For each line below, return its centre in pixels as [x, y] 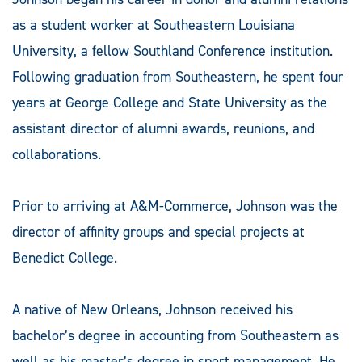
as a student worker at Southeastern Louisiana [154, 25]
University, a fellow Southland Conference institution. [173, 51]
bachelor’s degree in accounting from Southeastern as [175, 335]
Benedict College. [65, 257]
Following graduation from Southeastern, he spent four [178, 76]
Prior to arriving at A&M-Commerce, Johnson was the [175, 206]
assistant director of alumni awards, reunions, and [163, 128]
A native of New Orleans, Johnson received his [152, 309]
